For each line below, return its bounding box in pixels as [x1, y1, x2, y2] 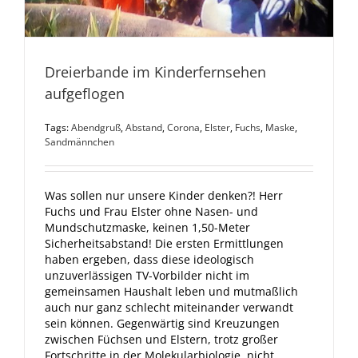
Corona [167, 120, 200, 134]
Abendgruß [71, 120, 121, 134]
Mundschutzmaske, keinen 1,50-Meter [45, 219, 250, 235]
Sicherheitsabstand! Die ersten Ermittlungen [45, 235, 284, 251]
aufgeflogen [45, 83, 125, 103]
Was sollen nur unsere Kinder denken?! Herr [45, 187, 283, 203]
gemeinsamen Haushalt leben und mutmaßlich [45, 283, 298, 299]
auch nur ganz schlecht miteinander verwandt [45, 299, 293, 315]
